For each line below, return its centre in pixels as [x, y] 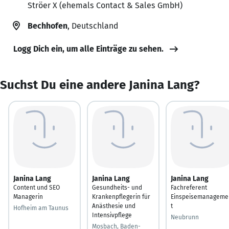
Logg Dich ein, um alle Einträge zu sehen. [88, 49]
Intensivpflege [112, 215]
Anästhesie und [114, 206]
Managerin [28, 197]
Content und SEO [37, 187]
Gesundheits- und [117, 187]
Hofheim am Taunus [41, 208]
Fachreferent [189, 187]
